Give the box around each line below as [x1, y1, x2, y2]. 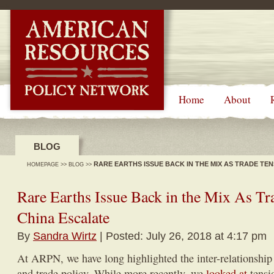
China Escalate [17, 207, 109, 228]
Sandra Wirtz [33, 229, 97, 242]
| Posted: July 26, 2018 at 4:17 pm [97, 229, 267, 242]
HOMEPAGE [27, 161, 59, 168]
